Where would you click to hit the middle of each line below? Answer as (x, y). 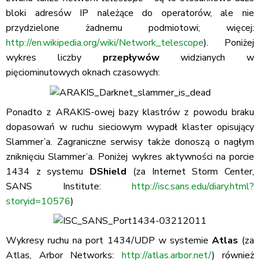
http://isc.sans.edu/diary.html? (193, 186)
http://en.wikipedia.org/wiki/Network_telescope (105, 43)
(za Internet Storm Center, (191, 171)
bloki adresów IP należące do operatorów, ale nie (130, 13)
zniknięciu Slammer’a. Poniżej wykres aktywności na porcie (130, 156)
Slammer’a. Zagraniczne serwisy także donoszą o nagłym (130, 142)
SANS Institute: (69, 186)
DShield (108, 171)
